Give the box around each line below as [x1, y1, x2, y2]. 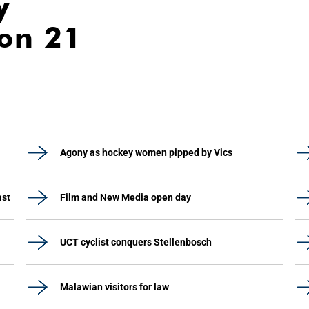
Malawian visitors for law [60, 281, 169, 292]
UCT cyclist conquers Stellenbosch [60, 237, 212, 248]
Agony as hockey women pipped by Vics [60, 147, 232, 158]
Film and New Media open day [60, 192, 191, 203]
